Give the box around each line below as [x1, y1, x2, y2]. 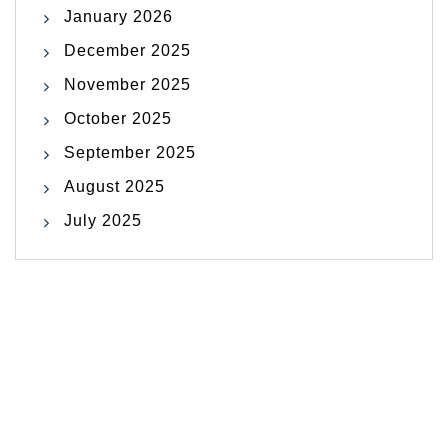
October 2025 [64, 109, 172, 127]
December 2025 [64, 41, 191, 59]
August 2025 [64, 177, 165, 195]
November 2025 [64, 75, 191, 93]
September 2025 [64, 143, 196, 161]
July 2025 [64, 211, 142, 229]
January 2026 [64, 7, 173, 25]
